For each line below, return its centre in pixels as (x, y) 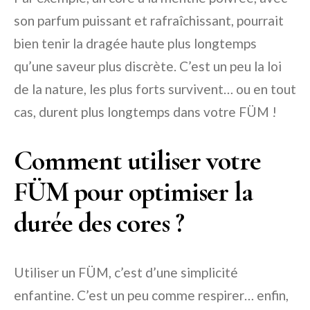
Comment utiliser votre (137, 161)
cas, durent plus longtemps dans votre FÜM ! (145, 112)
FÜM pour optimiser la (133, 192)
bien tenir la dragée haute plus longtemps (135, 44)
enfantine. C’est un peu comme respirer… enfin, (151, 295)
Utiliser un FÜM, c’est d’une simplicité (126, 273)
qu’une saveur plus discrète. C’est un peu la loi (148, 66)
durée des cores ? (99, 223)
